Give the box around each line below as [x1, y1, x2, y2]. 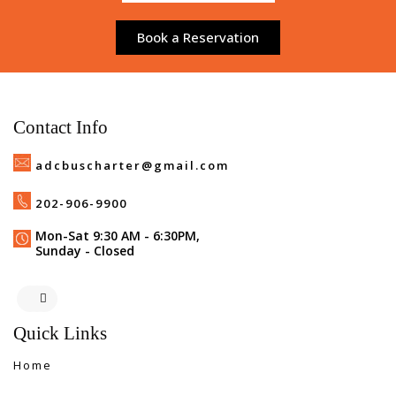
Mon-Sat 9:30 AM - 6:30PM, [35, 227, 200, 245]
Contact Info [13, 117, 108, 139]
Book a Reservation [137, 28, 259, 47]
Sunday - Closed [35, 242, 134, 260]
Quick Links [13, 323, 107, 345]
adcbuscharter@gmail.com [35, 157, 229, 174]
